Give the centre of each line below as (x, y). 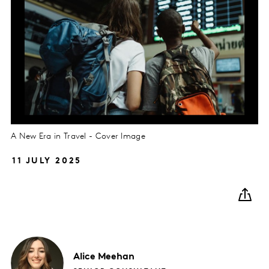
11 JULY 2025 (47, 161)
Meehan (116, 257)
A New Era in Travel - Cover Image (78, 136)
